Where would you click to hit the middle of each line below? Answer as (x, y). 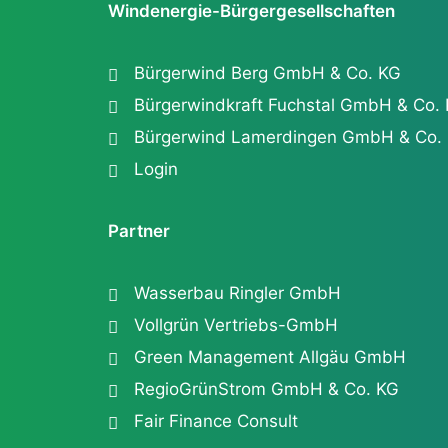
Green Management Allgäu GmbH (269, 357)
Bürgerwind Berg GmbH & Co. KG (267, 73)
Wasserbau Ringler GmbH (237, 293)
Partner (139, 231)
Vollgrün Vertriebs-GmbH (235, 325)
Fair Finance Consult (215, 421)
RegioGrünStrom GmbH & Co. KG (266, 389)
